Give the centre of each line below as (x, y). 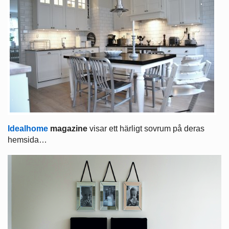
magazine (70, 128)
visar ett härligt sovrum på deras (147, 128)
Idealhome (28, 128)
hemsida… (27, 140)
